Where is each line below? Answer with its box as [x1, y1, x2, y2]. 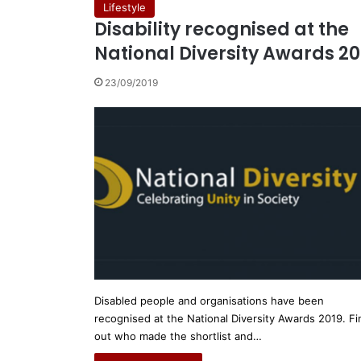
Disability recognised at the [94, 17, 349, 42]
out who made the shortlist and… [94, 330, 262, 343]
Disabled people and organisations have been [94, 294, 324, 308]
